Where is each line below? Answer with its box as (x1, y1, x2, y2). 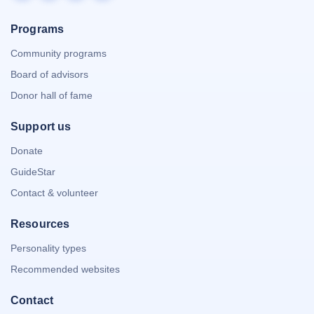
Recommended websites (11, 264, 120, 275)
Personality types (11, 243, 86, 254)
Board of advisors (11, 69, 88, 81)
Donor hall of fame (11, 90, 93, 102)
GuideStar (11, 166, 55, 178)
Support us (11, 121, 71, 133)
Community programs (11, 48, 107, 60)
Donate (11, 145, 43, 157)
